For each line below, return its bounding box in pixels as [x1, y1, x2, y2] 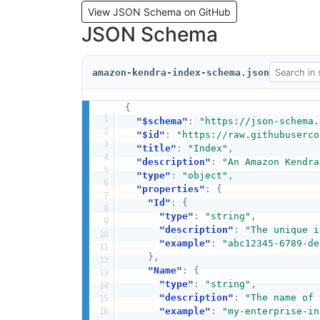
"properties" [136, 184, 205, 195]
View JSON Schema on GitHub [88, 5, 231, 18]
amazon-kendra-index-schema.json [91, 66, 269, 78]
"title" [136, 143, 176, 154]
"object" [181, 170, 228, 181]
